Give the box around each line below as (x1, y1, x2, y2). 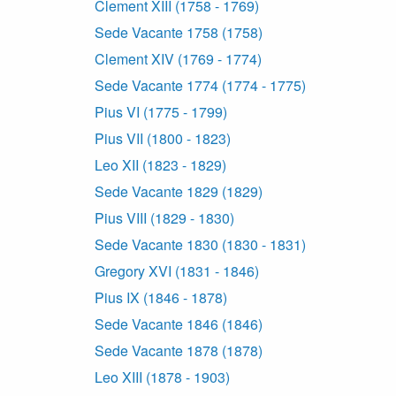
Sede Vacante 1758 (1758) (95, 22, 263, 43)
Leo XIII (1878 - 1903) (95, 367, 230, 388)
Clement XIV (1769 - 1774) (95, 49, 262, 70)
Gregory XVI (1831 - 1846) (95, 261, 259, 282)
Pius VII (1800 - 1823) (95, 128, 231, 149)
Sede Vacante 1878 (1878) (95, 340, 263, 362)
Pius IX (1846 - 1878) (95, 287, 227, 308)
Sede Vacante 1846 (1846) (95, 314, 263, 335)
